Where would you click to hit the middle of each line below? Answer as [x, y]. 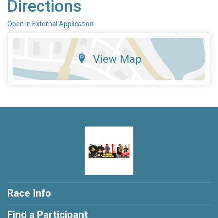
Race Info [29, 193]
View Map [117, 59]
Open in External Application [50, 24]
